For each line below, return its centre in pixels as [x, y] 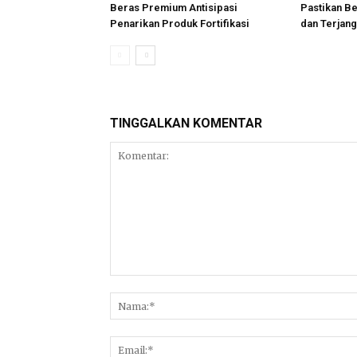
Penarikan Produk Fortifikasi [180, 24]
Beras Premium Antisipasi [174, 8]
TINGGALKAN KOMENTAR [186, 123]
